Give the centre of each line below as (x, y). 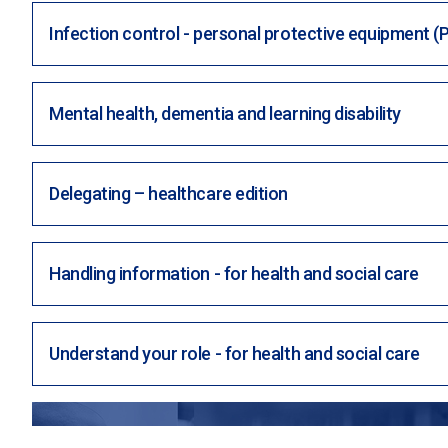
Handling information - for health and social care (234, 273)
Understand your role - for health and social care (234, 353)
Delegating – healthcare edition (168, 193)
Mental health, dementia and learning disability (225, 113)
